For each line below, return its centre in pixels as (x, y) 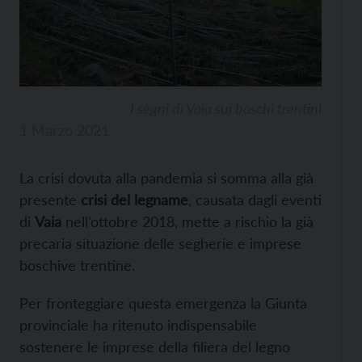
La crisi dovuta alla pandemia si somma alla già (166, 177)
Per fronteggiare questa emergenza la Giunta (163, 303)
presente (50, 199)
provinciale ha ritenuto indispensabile (138, 324)
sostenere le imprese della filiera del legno (155, 346)
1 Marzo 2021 (64, 130)
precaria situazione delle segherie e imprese (160, 243)
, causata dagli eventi (255, 199)
